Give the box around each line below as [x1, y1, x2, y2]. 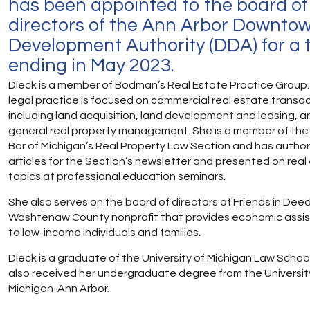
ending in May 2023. [8, 56, 174, 75]
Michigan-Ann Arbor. [8, 283, 109, 294]
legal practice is [8, 95, 91, 106]
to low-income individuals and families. [8, 227, 201, 238]
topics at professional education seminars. [8, 171, 226, 182]
